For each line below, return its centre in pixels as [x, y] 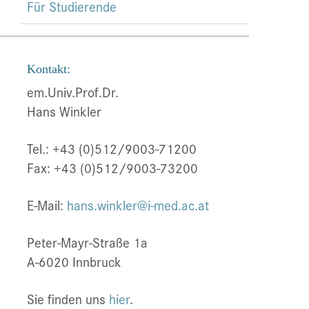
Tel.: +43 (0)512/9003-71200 [111, 149]
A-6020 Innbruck [74, 262]
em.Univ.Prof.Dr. [72, 92]
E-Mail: [47, 205]
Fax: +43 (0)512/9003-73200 [116, 168]
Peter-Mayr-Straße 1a [87, 242]
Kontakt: [48, 69]
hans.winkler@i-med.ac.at [138, 205]
